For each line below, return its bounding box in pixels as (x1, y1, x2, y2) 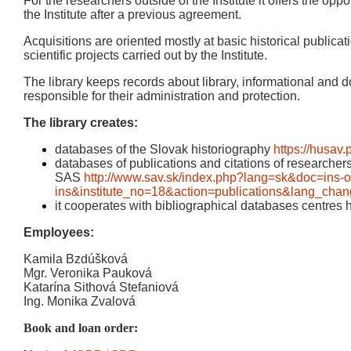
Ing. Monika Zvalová (24, 295, 136, 308)
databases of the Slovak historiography (55, 143, 273, 156)
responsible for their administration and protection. (24, 89, 300, 103)
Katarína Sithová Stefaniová (24, 280, 179, 294)
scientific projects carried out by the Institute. (24, 49, 267, 62)
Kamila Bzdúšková (24, 252, 128, 266)
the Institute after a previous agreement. (24, 8, 241, 21)
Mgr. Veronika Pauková (24, 266, 152, 280)
